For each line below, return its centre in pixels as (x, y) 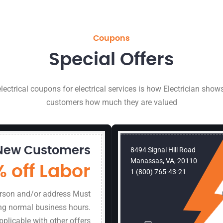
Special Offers (111, 60)
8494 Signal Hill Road (163, 150)
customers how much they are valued (111, 102)
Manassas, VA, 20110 (164, 161)
